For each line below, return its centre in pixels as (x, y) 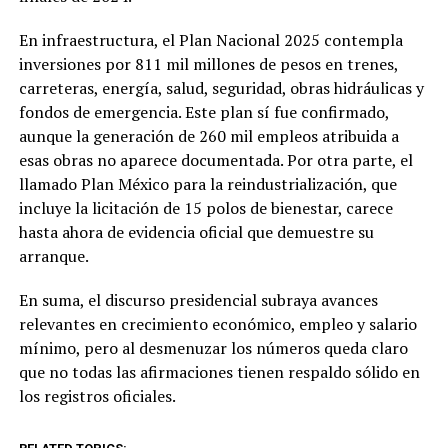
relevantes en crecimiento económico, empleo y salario (217, 323)
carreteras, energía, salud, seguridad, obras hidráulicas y (221, 87)
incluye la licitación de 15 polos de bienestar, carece (205, 207)
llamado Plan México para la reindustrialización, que (207, 183)
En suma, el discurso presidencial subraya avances (198, 299)
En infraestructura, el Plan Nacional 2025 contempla (210, 39)
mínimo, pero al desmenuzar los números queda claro (213, 347)
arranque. (53, 255)
